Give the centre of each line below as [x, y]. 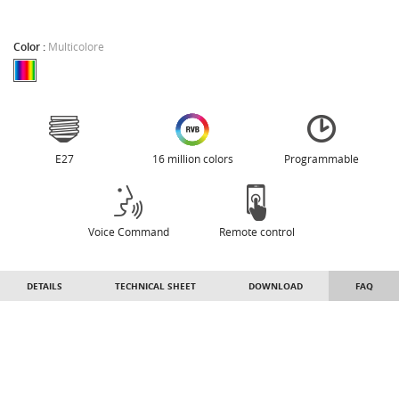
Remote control [257, 232]
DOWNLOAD [275, 286]
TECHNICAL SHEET [155, 286]
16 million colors [192, 159]
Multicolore [76, 47]
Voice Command [128, 232]
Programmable [321, 159]
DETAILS [44, 286]
